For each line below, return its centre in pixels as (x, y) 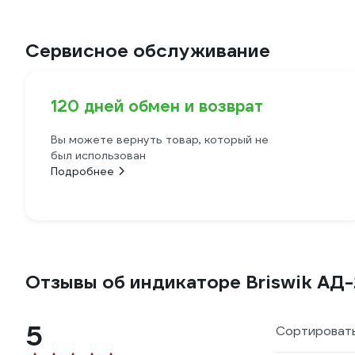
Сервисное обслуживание (148, 51)
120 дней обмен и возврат (157, 106)
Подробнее (82, 171)
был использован (98, 155)
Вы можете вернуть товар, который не (160, 139)
